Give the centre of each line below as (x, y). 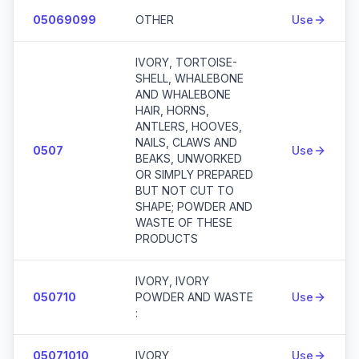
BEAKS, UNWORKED (189, 158)
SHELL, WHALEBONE (190, 78)
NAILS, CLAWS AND (186, 142)
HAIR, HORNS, (172, 110)
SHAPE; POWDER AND (194, 206)
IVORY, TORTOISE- (186, 62)
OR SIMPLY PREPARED (194, 174)
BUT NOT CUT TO (185, 190)
